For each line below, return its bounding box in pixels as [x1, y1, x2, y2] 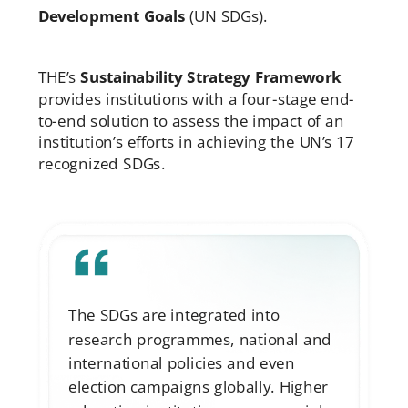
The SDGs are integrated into [67, 304, 280, 326]
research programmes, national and [67, 328, 332, 350]
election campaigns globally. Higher [67, 376, 329, 398]
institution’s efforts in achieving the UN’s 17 [37, 131, 354, 153]
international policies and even [67, 352, 295, 373]
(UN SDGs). [185, 5, 268, 26]
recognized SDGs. [37, 153, 170, 175]
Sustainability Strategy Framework [80, 66, 342, 87]
